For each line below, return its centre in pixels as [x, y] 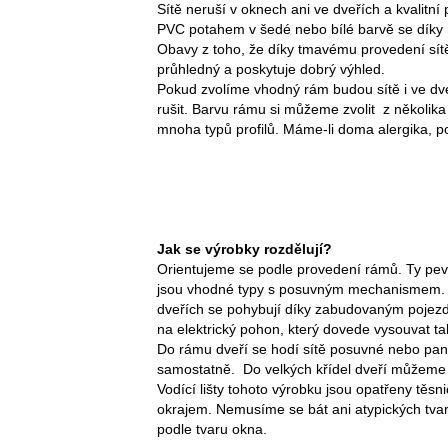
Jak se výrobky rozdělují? [244, 248]
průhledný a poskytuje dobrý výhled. [271, 68]
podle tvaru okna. [212, 428]
